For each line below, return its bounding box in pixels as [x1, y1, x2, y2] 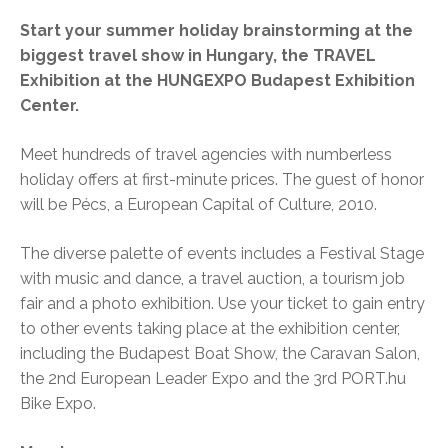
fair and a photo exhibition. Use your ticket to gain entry [20, 294, 425, 314]
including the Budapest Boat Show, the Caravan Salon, [20, 344, 420, 364]
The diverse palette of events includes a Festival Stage [20, 244, 424, 264]
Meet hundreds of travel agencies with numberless [20, 145, 392, 165]
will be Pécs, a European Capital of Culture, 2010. [20, 195, 377, 215]
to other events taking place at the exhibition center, [20, 319, 400, 339]
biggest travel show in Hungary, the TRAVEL [20, 46, 376, 66]
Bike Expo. [20, 394, 100, 414]
